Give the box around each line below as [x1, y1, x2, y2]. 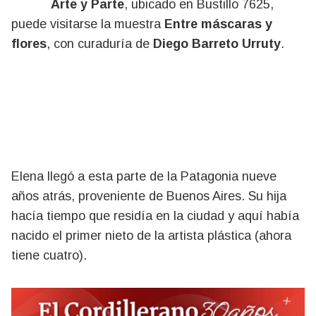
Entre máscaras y [164, 17, 272, 31]
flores [11, 37, 47, 51]
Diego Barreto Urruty [153, 37, 281, 51]
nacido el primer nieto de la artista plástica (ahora [11, 229, 291, 243]
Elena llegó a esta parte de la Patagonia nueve [11, 169, 276, 183]
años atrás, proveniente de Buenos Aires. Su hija [11, 189, 286, 203]
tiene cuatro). [11, 248, 87, 262]
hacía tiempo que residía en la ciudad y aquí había [11, 209, 299, 223]
